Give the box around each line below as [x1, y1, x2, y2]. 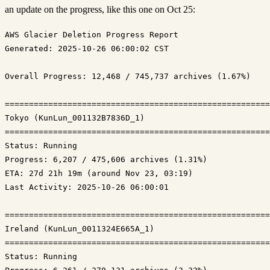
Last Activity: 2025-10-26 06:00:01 [5, 182, 169, 192]
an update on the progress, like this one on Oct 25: [5, 4, 195, 14]
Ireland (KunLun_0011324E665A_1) [5, 224, 154, 233]
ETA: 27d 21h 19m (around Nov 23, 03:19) [5, 168, 193, 178]
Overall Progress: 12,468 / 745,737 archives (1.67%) [5, 71, 251, 81]
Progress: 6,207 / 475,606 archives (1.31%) [5, 154, 207, 164]
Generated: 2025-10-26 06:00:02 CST [5, 43, 169, 53]
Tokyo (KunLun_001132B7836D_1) [5, 113, 145, 122]
